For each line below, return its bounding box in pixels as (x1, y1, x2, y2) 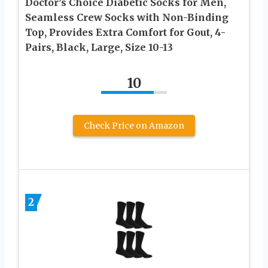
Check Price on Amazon (84, 120, 184, 131)
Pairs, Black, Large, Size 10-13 (25, 41, 173, 53)
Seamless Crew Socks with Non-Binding (25, 11, 229, 23)
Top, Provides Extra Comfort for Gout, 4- (25, 26, 226, 38)
